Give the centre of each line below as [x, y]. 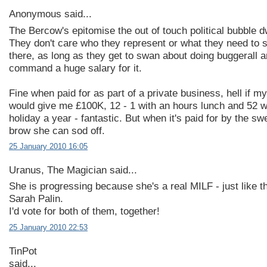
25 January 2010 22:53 [48, 227]
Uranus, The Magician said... [73, 170]
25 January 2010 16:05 [48, 146]
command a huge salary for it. [75, 68]
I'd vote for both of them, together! [84, 212]
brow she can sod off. [57, 131]
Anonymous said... [50, 14]
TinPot [23, 251]
